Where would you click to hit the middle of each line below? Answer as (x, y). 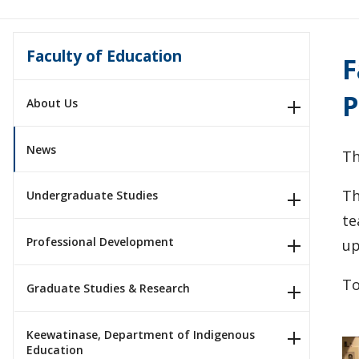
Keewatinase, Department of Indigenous (141, 334)
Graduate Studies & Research (108, 288)
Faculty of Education (104, 55)
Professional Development (100, 242)
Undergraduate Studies (92, 196)
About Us (52, 103)
